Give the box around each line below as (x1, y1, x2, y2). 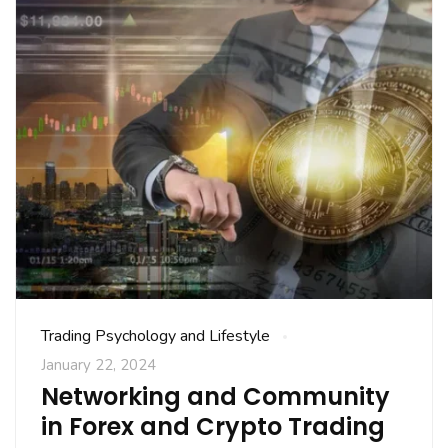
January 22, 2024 (41, 355, 156, 376)
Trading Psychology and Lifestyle (41, 325, 270, 348)
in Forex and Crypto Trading (41, 410, 385, 444)
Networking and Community (41, 380, 390, 414)
